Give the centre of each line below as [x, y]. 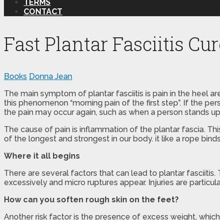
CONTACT [43, 11]
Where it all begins [42, 156]
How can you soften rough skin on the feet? [91, 199]
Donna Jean [51, 76]
